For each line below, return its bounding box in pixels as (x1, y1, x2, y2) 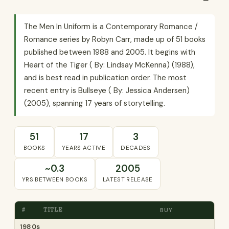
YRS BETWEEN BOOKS (22, 176, 87, 184)
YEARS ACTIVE (62, 144, 106, 152)
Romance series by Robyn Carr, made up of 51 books (24, 34, 205, 44)
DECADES (121, 144, 151, 152)
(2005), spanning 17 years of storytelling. (24, 98, 165, 108)
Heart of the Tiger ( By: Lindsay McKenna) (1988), (24, 60, 195, 70)
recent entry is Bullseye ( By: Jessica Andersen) (24, 85, 190, 96)
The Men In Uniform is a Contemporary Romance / (24, 21, 198, 32)
